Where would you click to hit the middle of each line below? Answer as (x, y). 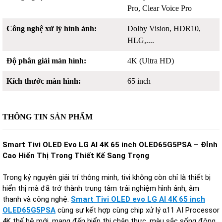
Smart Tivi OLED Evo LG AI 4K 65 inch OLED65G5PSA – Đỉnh (110, 145)
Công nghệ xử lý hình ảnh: (52, 28)
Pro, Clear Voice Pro (160, 8)
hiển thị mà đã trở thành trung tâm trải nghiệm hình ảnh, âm (101, 188)
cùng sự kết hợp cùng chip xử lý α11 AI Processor (138, 210)
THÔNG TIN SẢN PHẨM (48, 117)
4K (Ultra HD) (151, 61)
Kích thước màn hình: (44, 81)
